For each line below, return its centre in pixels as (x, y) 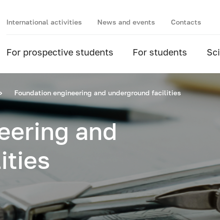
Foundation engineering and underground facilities (97, 92)
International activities (44, 22)
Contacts (186, 22)
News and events (126, 22)
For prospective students (60, 52)
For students (160, 52)
